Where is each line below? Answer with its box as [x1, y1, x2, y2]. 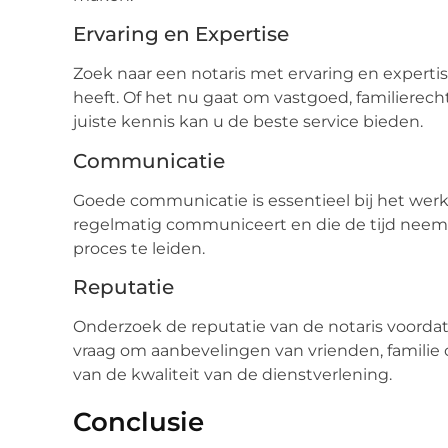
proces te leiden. [73, 238, 205, 258]
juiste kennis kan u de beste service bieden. [73, 112, 423, 132]
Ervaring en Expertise [73, 22, 289, 47]
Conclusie [73, 406, 204, 439]
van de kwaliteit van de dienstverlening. [73, 365, 392, 385]
